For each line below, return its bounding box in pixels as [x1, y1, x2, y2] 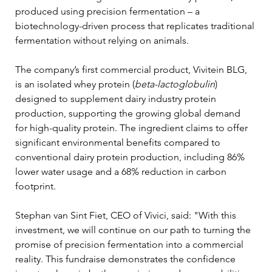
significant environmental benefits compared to [15, 136, 223, 148]
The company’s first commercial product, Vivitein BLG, [15, 63, 250, 75]
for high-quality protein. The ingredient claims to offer [15, 121, 250, 134]
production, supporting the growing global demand [15, 107, 243, 119]
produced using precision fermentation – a [15, 5, 202, 17]
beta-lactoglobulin [135, 78, 215, 90]
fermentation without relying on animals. [15, 34, 189, 46]
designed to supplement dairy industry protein [15, 92, 219, 104]
